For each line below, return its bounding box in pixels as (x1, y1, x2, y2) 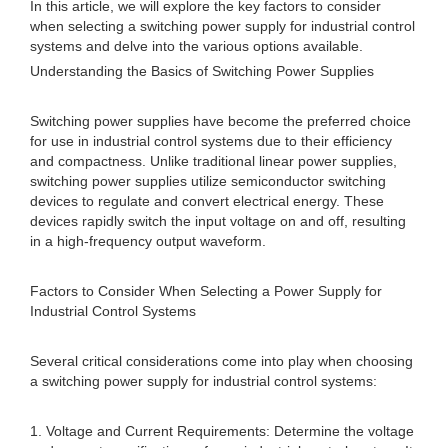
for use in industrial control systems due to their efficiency (30, 133, 392, 149)
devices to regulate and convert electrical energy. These (30, 193, 384, 209)
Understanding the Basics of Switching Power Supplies (30, 63, 374, 79)
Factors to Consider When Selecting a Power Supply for (30, 283, 382, 299)
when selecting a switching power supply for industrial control (30, 18, 415, 34)
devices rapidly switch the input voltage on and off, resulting (30, 213, 406, 229)
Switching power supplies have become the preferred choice (30, 113, 411, 129)
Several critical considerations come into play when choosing (30, 353, 413, 369)
